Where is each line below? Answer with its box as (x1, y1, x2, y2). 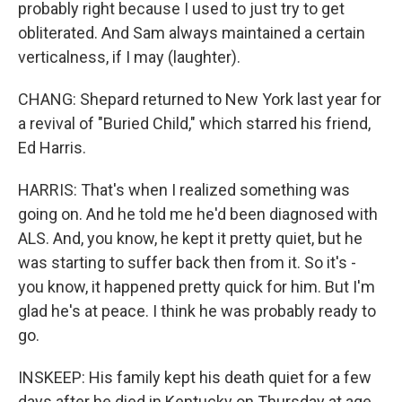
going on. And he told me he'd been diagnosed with (18, 205, 378, 223)
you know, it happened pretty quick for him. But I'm (18, 277, 375, 296)
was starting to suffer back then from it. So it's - (18, 253, 356, 272)
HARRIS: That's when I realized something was (18, 180, 350, 199)
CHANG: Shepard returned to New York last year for (18, 90, 381, 109)
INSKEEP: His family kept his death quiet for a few (18, 368, 371, 387)
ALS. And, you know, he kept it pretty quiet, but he (18, 229, 363, 248)
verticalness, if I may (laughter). (18, 48, 240, 66)
